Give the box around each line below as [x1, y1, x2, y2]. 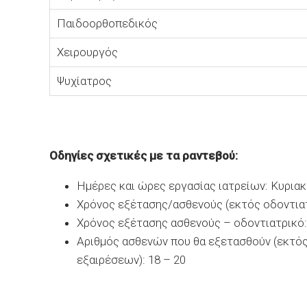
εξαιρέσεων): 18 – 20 [77, 253, 186, 267]
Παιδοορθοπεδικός [57, 16, 158, 30]
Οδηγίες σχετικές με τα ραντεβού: [49, 149, 238, 162]
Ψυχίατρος [57, 74, 112, 88]
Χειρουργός [57, 45, 118, 59]
